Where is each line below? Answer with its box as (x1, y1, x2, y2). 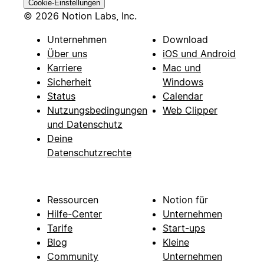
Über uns (47, 48, 87, 60)
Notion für (163, 194, 208, 206)
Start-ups (163, 222, 205, 235)
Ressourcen (47, 194, 98, 206)
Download (163, 34, 208, 46)
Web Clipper (163, 104, 217, 117)
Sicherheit (47, 76, 91, 88)
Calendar (163, 90, 203, 103)
